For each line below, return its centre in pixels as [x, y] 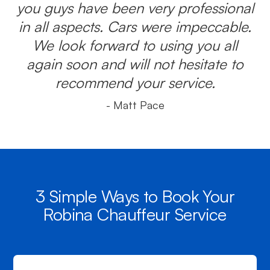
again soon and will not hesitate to [135, 64]
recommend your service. [135, 83]
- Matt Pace [135, 105]
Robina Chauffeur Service [135, 214]
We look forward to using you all [135, 45]
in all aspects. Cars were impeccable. [135, 27]
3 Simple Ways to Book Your [135, 196]
